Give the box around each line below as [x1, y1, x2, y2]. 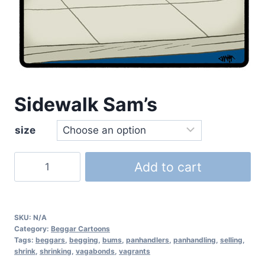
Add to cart [134, 159, 202, 174]
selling [220, 235, 243, 244]
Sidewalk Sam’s [14, 93, 157, 116]
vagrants [119, 247, 150, 256]
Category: [14, 224, 51, 233]
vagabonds [76, 247, 115, 256]
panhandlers [126, 235, 169, 244]
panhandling [173, 235, 216, 244]
